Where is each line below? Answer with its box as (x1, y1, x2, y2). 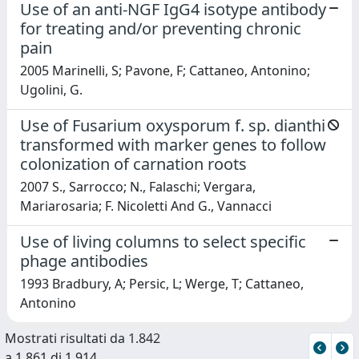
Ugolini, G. (20, 80, 83, 99)
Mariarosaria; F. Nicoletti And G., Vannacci (20, 196, 272, 215)
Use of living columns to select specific (20, 230, 306, 252)
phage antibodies (20, 249, 148, 272)
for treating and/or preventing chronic (20, 17, 301, 39)
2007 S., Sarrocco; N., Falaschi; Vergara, (20, 177, 256, 196)
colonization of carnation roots (20, 152, 247, 175)
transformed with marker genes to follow (20, 133, 326, 155)
